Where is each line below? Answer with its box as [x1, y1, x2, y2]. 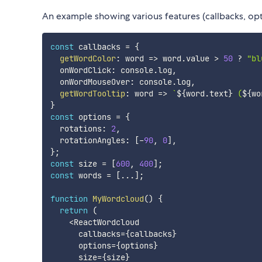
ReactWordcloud [73, 217, 139, 228]
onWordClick [50, 65, 111, 76]
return [59, 205, 88, 216]
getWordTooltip [59, 88, 125, 99]
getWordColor [59, 53, 116, 64]
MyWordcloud [92, 194, 144, 205]
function [50, 194, 88, 205]
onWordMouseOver [50, 77, 130, 88]
